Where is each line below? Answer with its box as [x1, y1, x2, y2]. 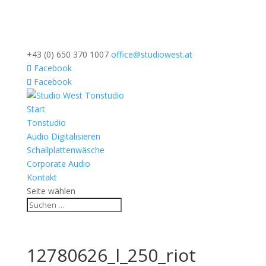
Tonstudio [26, 117, 66, 128]
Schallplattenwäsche [26, 144, 104, 156]
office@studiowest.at [110, 49, 192, 60]
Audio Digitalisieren [26, 131, 100, 142]
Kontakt [26, 172, 57, 183]
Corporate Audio [26, 158, 90, 169]
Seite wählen [26, 185, 75, 197]
